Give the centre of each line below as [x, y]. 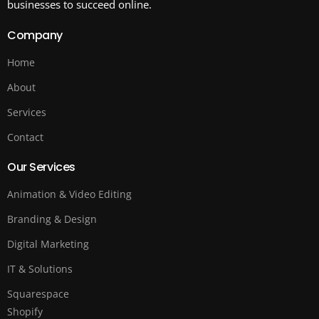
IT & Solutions [40, 269]
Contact [25, 137]
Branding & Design [52, 219]
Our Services [41, 167]
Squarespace [38, 294]
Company [35, 36]
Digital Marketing [48, 244]
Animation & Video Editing [69, 194]
